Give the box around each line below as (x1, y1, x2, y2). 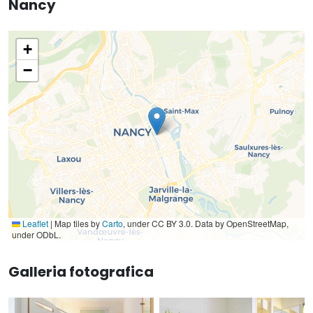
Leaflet (20, 217, 48, 229)
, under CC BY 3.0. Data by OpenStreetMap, (123, 217, 289, 229)
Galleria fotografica (8, 261, 154, 282)
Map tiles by (52, 217, 102, 229)
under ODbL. (12, 228, 61, 240)
